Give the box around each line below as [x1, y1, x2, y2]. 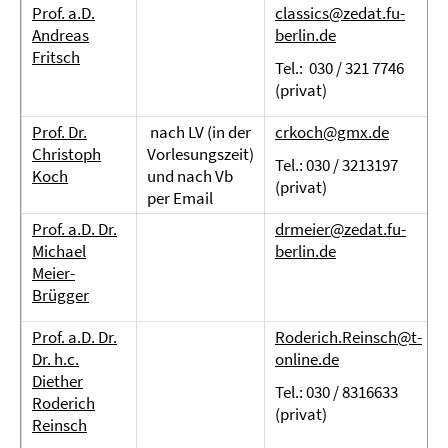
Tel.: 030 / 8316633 [275, 381, 398, 403]
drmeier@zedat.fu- [275, 218, 406, 240]
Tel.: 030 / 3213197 [275, 154, 398, 176]
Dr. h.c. [32, 348, 79, 370]
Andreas [32, 24, 89, 46]
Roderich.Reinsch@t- [275, 326, 422, 348]
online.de [275, 348, 339, 370]
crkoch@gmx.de [275, 121, 389, 143]
